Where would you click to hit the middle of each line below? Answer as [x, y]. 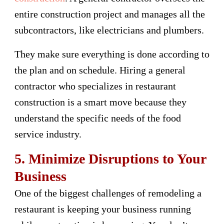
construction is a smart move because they [100, 102]
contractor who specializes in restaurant [95, 86]
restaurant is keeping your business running [103, 209]
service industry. [48, 134]
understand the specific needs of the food [98, 118]
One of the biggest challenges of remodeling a [108, 193]
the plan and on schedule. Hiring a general [100, 70]
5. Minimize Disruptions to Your [110, 158]
